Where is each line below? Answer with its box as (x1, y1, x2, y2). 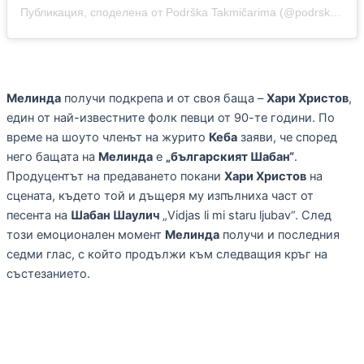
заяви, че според (237, 130, 337, 145)
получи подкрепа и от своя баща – (61, 91, 266, 106)
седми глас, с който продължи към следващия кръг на (6, 247, 327, 262)
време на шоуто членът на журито (6, 130, 209, 145)
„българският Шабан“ (166, 149, 294, 165)
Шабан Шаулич (71, 208, 162, 223)
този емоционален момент (6, 227, 165, 243)
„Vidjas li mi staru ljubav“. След (162, 208, 331, 223)
